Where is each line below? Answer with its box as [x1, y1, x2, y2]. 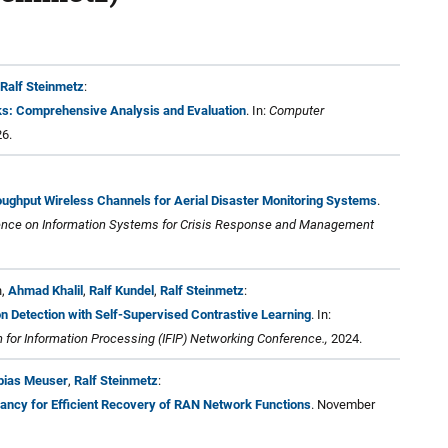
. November [311, 396, 375, 412]
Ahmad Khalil [8, 282, 83, 298]
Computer [269, 102, 324, 118]
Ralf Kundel [89, 282, 154, 298]
